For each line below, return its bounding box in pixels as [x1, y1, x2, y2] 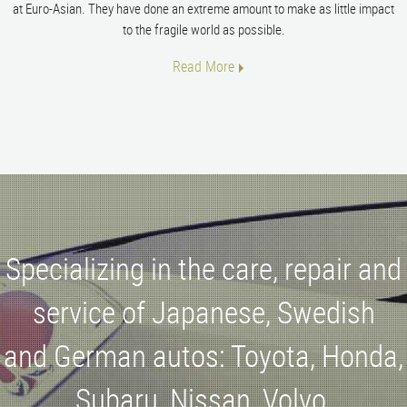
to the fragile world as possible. [122, 20, 285, 38]
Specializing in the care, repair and [5, 248, 402, 288]
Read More [173, 55, 234, 76]
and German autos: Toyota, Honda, [4, 335, 403, 375]
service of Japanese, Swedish [32, 292, 375, 332]
